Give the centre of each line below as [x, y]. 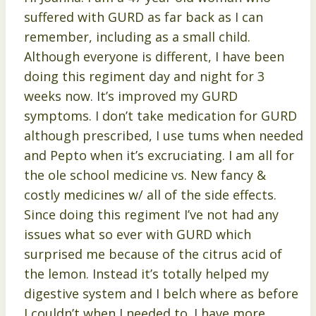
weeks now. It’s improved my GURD [131, 96]
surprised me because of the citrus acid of [153, 254]
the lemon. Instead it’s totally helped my [146, 274]
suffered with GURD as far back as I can [144, 17]
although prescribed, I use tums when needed [164, 136]
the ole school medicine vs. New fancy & [145, 175]
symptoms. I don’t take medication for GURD [160, 116]
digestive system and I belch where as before [161, 294]
